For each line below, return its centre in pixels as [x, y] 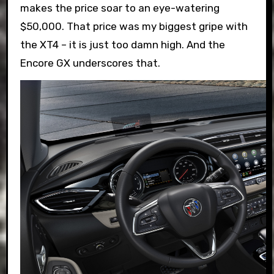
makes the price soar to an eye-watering [120, 8]
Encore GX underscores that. [90, 63]
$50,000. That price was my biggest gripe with [134, 27]
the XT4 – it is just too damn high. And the [122, 45]
